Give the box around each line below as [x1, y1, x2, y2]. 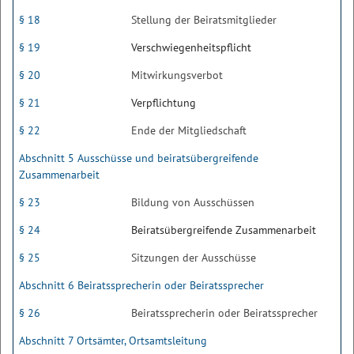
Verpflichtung [131, 96, 196, 110]
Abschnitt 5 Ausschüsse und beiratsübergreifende [19, 151, 258, 165]
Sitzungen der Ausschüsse [131, 250, 256, 265]
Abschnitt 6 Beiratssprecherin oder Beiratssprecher [19, 278, 264, 292]
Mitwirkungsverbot [131, 68, 223, 82]
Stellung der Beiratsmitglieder [131, 13, 277, 27]
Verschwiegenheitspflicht [131, 40, 251, 55]
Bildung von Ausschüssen [131, 195, 254, 209]
